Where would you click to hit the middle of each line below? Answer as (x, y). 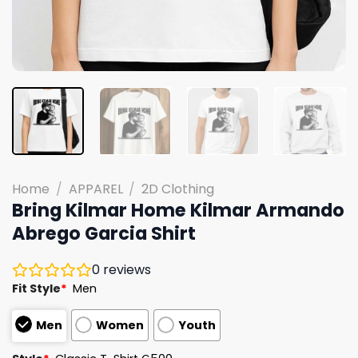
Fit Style (36, 288)
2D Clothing (178, 189)
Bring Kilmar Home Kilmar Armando (178, 210)
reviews (125, 269)
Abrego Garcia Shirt (104, 233)
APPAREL (95, 189)
